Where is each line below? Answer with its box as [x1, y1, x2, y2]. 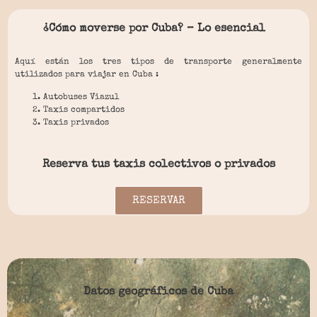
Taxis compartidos [43, 106, 125, 115]
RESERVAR [132, 195, 185, 207]
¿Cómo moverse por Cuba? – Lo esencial [42, 23, 265, 35]
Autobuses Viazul [43, 93, 119, 103]
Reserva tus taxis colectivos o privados [42, 159, 275, 171]
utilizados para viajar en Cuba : [15, 71, 158, 79]
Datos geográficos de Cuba [83, 287, 234, 299]
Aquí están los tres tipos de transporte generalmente [15, 58, 302, 67]
